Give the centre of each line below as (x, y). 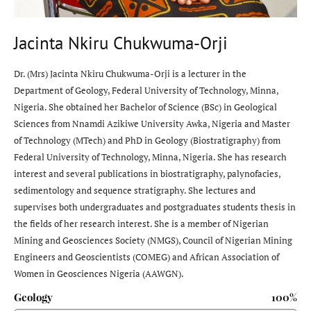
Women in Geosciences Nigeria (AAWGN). (100, 274)
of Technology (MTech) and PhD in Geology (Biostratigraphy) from (147, 141)
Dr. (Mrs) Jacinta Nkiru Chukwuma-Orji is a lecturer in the (130, 74)
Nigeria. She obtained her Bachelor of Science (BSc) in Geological (145, 107)
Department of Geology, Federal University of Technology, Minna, (146, 91)
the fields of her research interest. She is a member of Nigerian (141, 224)
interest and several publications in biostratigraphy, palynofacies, (147, 174)
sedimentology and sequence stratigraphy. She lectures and (135, 191)
